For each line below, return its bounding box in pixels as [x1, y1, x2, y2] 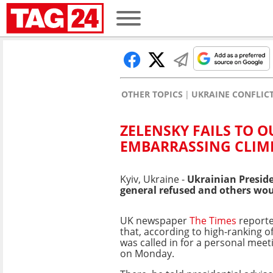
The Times [190, 213, 236, 227]
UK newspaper [120, 213, 190, 227]
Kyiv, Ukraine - [120, 172, 187, 186]
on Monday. [120, 246, 174, 260]
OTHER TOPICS [121, 88, 183, 100]
